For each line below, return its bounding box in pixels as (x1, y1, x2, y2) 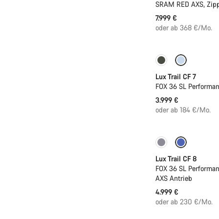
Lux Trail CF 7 (155, 72, 196, 82)
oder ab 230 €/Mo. (155, 197, 213, 207)
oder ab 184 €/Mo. (155, 105, 211, 115)
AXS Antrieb (155, 174, 192, 183)
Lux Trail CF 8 (155, 154, 197, 164)
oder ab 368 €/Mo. (155, 23, 212, 33)
